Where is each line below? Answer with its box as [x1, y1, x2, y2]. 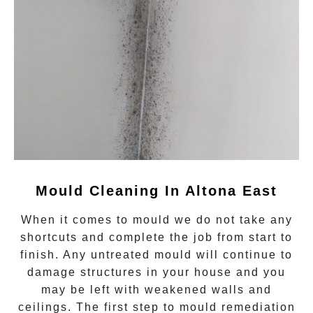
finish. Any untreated [20, 248, 154, 261]
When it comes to [20, 213, 133, 226]
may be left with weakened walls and [41, 283, 272, 296]
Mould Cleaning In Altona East [36, 182, 277, 198]
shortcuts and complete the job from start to [20, 231, 293, 243]
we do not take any [170, 213, 293, 226]
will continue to [192, 248, 293, 261]
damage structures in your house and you [27, 265, 286, 278]
